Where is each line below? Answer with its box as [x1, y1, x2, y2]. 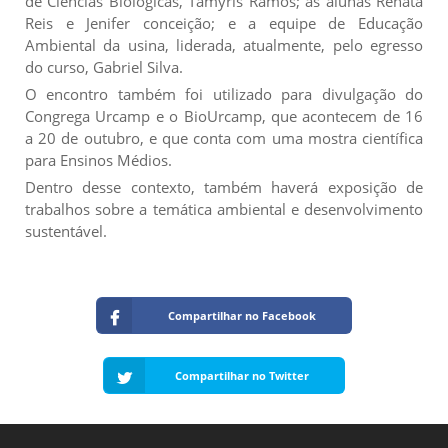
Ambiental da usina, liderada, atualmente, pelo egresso [25, 34, 423, 55]
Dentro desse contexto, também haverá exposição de [25, 176, 423, 197]
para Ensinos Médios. [25, 149, 172, 170]
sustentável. [25, 220, 107, 241]
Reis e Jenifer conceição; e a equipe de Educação [25, 12, 423, 33]
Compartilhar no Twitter [174, 368, 309, 384]
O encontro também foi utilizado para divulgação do [25, 83, 423, 104]
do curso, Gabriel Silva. [25, 56, 183, 77]
